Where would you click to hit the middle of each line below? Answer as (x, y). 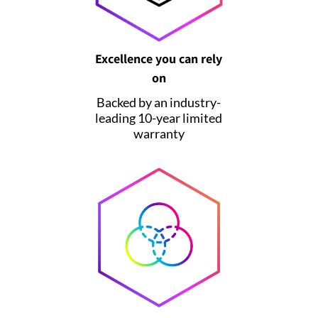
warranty (159, 133)
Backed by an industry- (159, 102)
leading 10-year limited (159, 117)
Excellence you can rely (159, 58)
